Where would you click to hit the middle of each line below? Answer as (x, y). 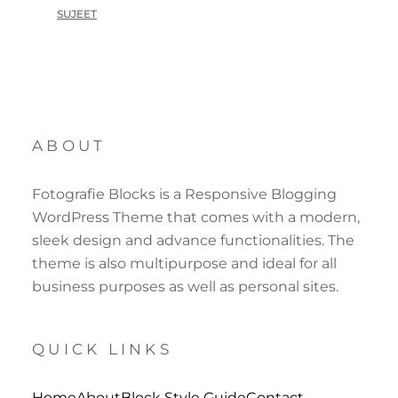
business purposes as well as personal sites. (185, 286)
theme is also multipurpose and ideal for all (184, 263)
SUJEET (77, 13)
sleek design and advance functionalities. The (193, 240)
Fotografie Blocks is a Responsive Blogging (184, 194)
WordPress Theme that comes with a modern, (196, 217)
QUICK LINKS (102, 349)
